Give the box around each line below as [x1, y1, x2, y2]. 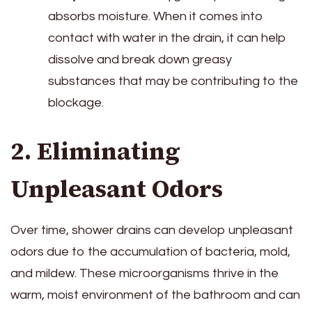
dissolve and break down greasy [48, 52, 232, 66]
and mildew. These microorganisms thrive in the [10, 267, 279, 281]
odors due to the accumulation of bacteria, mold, [10, 245, 290, 259]
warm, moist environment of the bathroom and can [10, 288, 300, 302]
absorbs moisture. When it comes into [48, 9, 263, 23]
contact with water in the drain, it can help [48, 31, 286, 45]
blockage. [48, 95, 104, 109]
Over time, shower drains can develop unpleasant [10, 224, 293, 237]
